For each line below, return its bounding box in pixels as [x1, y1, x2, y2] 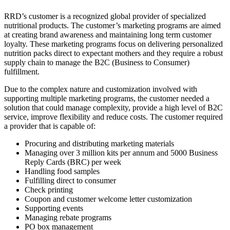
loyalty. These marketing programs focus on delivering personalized [4, 39, 223, 48]
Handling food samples [25, 166, 100, 176]
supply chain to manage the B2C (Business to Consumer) [4, 57, 189, 67]
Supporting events [25, 203, 83, 213]
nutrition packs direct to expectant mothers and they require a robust [4, 48, 223, 57]
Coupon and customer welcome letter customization [25, 194, 192, 203]
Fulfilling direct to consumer [25, 176, 116, 185]
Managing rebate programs [25, 213, 111, 222]
